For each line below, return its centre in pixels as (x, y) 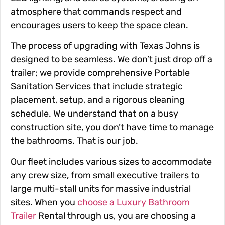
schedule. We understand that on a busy (94, 114)
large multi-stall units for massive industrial (101, 189)
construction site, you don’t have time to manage (112, 127)
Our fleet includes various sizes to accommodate (111, 161)
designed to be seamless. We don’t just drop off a (111, 60)
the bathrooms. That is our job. (74, 141)
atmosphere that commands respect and (96, 11)
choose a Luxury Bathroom (133, 202)
